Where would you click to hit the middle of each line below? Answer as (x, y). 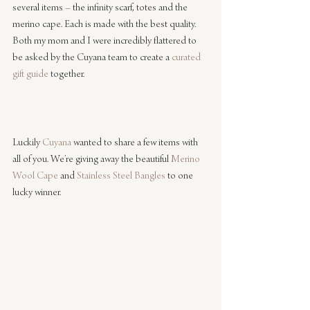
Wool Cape (35, 176)
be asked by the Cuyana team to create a (92, 58)
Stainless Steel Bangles (121, 176)
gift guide (30, 74)
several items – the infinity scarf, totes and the (101, 8)
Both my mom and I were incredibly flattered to (106, 41)
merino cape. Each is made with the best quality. (105, 25)
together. (66, 74)
